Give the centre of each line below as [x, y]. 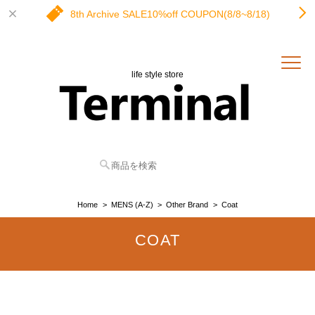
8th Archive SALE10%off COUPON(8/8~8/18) [170, 14]
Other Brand [187, 205]
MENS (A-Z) [132, 205]
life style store [157, 74]
